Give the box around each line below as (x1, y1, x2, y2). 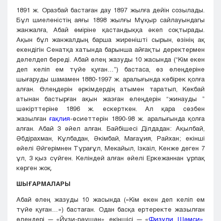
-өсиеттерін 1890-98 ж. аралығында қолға (70, 114, 205, 123)
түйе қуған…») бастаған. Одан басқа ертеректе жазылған (16, 205, 205, 214)
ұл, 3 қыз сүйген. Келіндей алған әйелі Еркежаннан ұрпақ (16, 154, 205, 162)
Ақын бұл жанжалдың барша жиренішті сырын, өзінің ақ (16, 36, 205, 44)
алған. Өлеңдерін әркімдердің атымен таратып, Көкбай (16, 85, 205, 93)
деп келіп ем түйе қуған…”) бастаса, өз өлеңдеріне (16, 65, 205, 74)
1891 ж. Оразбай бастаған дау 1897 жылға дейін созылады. (16, 6, 205, 14)
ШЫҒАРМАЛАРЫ (16, 180, 71, 188)
